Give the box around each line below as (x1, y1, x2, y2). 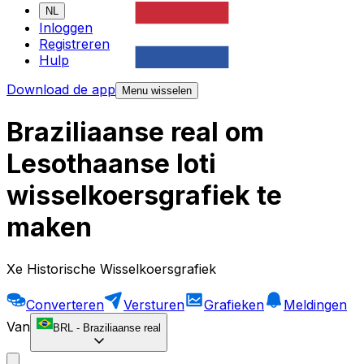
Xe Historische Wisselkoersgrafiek (6, 260, 216, 277)
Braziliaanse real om (6, 116, 264, 149)
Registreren (39, 36, 110, 53)
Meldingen (284, 296, 347, 313)
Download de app (6, 81, 115, 98)
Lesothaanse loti (6, 148, 216, 180)
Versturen (123, 296, 184, 313)
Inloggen (39, 19, 93, 37)
